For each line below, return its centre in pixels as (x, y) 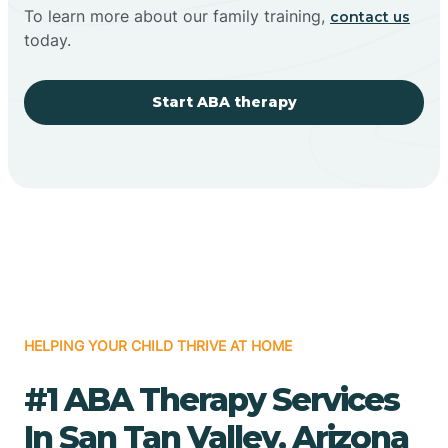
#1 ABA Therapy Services (211, 399)
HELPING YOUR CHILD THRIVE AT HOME (158, 345)
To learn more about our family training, (177, 15)
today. (47, 39)
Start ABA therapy (224, 101)
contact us (370, 16)
